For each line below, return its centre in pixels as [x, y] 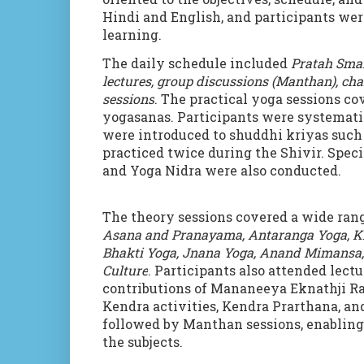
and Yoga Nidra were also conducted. [222, 171]
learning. [132, 35]
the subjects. [143, 342]
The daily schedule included [197, 63]
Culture [125, 271]
